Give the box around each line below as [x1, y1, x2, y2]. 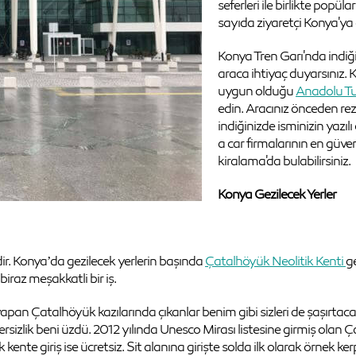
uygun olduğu [218, 82, 296, 99]
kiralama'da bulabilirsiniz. [218, 152, 350, 169]
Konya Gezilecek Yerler [218, 185, 336, 203]
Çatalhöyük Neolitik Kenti [205, 252, 343, 269]
